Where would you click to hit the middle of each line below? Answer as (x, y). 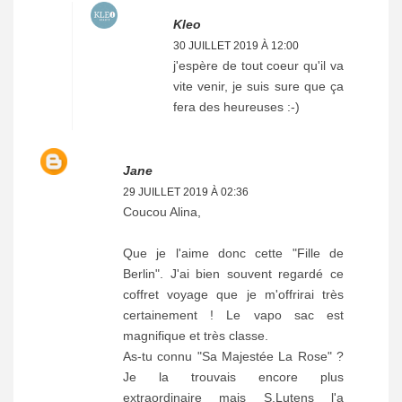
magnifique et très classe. (196, 335)
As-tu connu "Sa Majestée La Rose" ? (233, 356)
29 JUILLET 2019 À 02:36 (186, 192)
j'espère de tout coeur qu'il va (258, 65)
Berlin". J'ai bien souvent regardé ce (233, 273)
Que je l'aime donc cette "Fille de (233, 253)
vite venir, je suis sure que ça (258, 86)
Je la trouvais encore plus (233, 376)
